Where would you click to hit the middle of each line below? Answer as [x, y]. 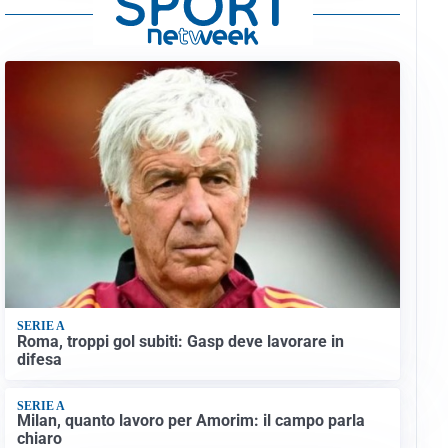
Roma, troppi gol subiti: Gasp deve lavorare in [180, 341]
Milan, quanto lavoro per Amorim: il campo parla [190, 421]
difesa [39, 359]
